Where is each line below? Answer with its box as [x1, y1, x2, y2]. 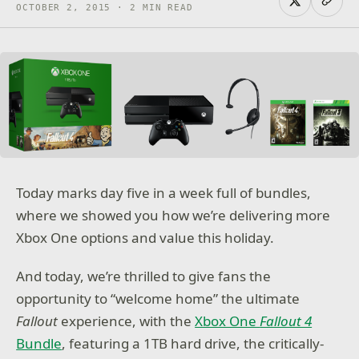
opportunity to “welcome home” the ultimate [16, 288, 301, 308]
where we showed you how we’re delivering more [16, 205, 331, 224]
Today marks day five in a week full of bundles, [16, 183, 312, 202]
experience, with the [61, 311, 196, 330]
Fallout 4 [260, 311, 313, 330]
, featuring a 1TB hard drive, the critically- [62, 333, 325, 353]
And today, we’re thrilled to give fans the [16, 266, 272, 285]
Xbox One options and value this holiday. [16, 228, 275, 247]
